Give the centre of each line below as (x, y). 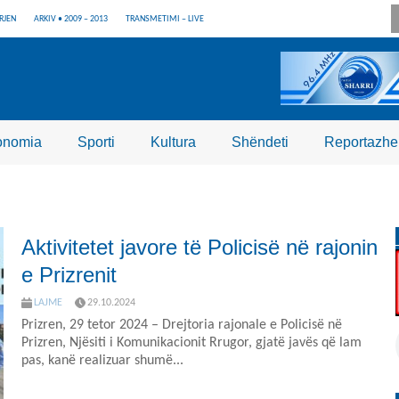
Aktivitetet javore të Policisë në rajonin (199, 247)
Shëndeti (260, 142)
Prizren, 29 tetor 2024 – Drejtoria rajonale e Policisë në (182, 326)
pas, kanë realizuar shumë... (102, 361)
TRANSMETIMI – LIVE (165, 19)
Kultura (173, 142)
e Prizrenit (69, 275)
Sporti (96, 142)
